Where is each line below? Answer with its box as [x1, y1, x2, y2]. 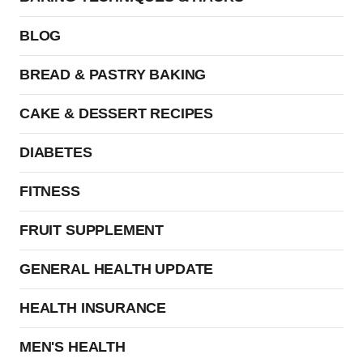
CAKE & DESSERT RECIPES [19, 105, 214, 122]
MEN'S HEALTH [19, 339, 126, 355]
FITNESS [19, 183, 80, 199]
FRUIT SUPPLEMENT [19, 222, 164, 238]
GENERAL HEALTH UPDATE [19, 261, 214, 277]
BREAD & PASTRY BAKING [19, 66, 207, 83]
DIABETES [19, 144, 92, 160]
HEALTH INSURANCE [19, 300, 167, 316]
